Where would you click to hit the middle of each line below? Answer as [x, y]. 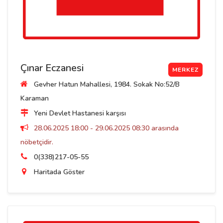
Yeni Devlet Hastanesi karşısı [79, 113]
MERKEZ [185, 69]
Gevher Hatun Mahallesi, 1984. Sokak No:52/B [106, 84]
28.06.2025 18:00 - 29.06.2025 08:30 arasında [105, 128]
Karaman [35, 98]
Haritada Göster [59, 172]
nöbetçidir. [37, 142]
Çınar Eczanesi [52, 68]
